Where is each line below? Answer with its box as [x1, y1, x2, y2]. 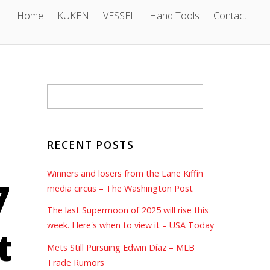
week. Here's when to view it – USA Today [46, 219, 214, 231]
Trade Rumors [46, 256, 104, 268]
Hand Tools [149, 8, 200, 22]
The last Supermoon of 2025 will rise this [46, 204, 209, 216]
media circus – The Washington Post [46, 182, 193, 194]
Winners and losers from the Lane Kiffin [46, 167, 203, 179]
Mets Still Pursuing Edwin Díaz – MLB [46, 241, 195, 253]
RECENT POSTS [46, 137, 134, 152]
